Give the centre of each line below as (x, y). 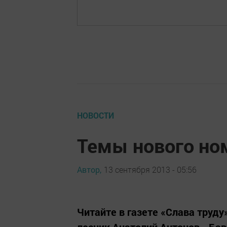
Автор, (89, 169)
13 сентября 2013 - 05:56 (150, 169)
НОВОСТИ (96, 115)
